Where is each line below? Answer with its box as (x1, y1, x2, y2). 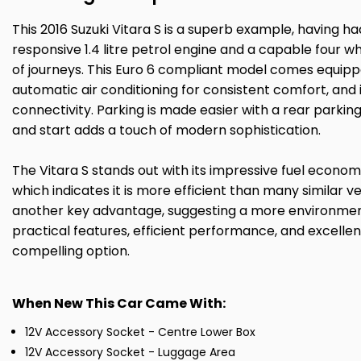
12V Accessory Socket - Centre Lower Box (25, 324, 255, 341)
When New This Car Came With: (12, 294, 226, 313)
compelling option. (12, 242, 130, 261)
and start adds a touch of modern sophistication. (12, 121, 321, 140)
